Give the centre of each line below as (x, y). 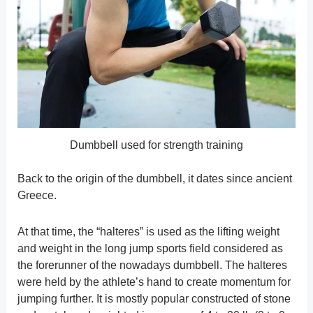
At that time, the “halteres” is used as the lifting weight (148, 232)
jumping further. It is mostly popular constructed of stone (154, 299)
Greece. (37, 196)
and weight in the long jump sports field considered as (150, 249)
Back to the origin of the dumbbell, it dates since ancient (154, 179)
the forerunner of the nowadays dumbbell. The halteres (152, 265)
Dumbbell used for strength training (156, 145)
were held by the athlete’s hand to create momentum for (154, 282)
